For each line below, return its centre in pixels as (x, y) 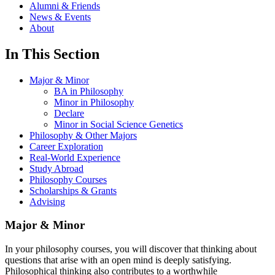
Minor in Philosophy (94, 102)
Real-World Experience (75, 157)
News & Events (60, 17)
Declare (69, 113)
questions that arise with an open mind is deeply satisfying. (118, 260)
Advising (47, 201)
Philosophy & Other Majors (83, 135)
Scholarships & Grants (73, 190)
